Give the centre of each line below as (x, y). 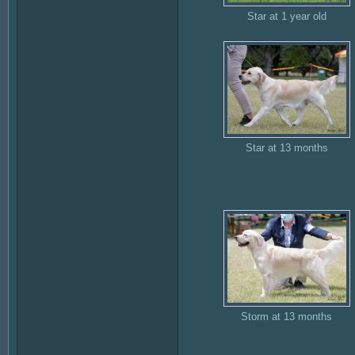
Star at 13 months (286, 148)
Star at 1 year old (286, 17)
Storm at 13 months (286, 317)
